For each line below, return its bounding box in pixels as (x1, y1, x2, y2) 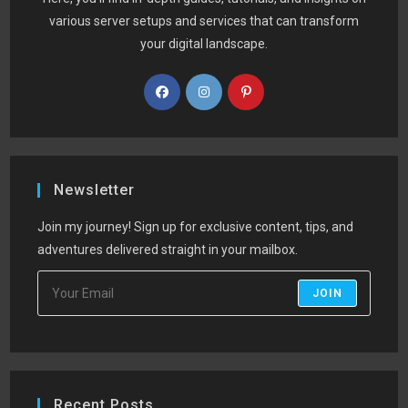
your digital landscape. (140, 36, 268, 52)
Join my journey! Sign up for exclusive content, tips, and (37, 219, 354, 235)
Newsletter (54, 181, 136, 199)
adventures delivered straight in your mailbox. (37, 242, 299, 258)
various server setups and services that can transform (49, 14, 359, 29)
